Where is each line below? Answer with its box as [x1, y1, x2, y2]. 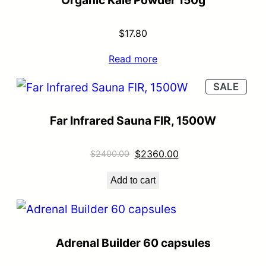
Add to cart [110, 175, 156, 186]
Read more [109, 52, 157, 65]
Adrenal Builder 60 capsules [55, 235, 211, 250]
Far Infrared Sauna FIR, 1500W [50, 113, 216, 128]
